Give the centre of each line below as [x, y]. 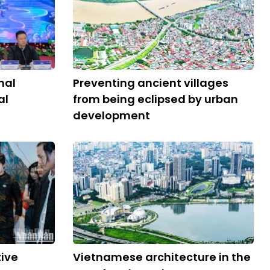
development [111, 115]
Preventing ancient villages [151, 83]
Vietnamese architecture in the [162, 257]
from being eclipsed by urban [155, 99]
